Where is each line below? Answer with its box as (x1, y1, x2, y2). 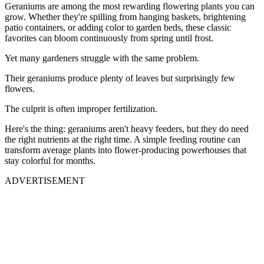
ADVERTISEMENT (5, 176, 85, 186)
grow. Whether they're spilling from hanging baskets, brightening (5, 12, 246, 22)
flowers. (5, 84, 35, 94)
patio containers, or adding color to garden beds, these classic (5, 22, 231, 33)
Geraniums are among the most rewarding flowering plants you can (5, 1, 255, 12)
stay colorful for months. (5, 156, 95, 166)
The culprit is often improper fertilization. (5, 104, 157, 114)
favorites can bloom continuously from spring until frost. (5, 33, 213, 44)
